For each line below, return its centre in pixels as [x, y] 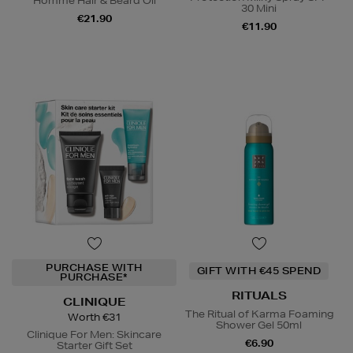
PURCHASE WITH [94, 268]
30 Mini [259, 9]
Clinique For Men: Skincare [94, 335]
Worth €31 [94, 318]
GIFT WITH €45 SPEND [259, 271]
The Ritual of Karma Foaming [259, 314]
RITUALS [259, 296]
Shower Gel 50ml [259, 325]
